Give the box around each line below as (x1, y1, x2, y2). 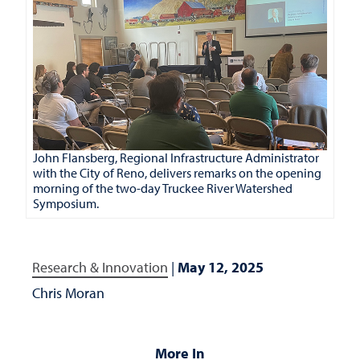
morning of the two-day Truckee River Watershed (33, 179, 292, 196)
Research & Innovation (32, 257, 168, 276)
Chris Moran (32, 283, 104, 302)
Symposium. (33, 194, 99, 211)
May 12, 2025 (178, 257, 264, 276)
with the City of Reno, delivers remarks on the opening (33, 164, 321, 181)
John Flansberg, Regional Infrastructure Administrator (33, 149, 319, 166)
